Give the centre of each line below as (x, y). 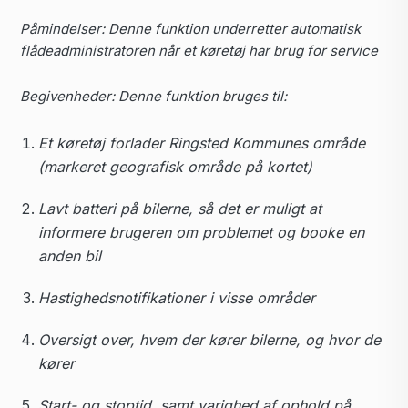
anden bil (70, 256)
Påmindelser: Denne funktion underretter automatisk (190, 29)
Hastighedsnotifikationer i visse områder (177, 298)
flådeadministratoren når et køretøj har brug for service (199, 51)
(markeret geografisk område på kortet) (175, 167)
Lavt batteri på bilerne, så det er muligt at (180, 209)
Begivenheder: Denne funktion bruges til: (153, 96)
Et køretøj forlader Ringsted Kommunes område (202, 143)
